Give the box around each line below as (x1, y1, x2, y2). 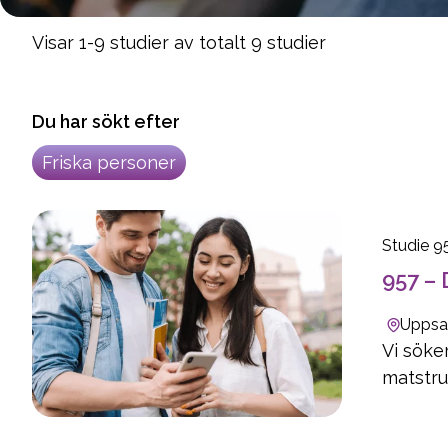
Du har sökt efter (32, 110, 180, 132)
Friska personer (42, 151, 176, 173)
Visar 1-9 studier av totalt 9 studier (32, 31, 326, 53)
